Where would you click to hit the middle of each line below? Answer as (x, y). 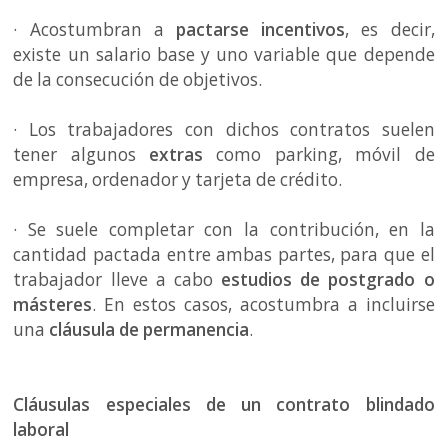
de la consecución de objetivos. (138, 79)
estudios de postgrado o (328, 279)
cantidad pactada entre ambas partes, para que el (224, 254)
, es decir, (390, 29)
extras (176, 154)
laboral (43, 429)
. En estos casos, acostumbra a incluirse (263, 304)
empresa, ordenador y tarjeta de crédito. (180, 179)
